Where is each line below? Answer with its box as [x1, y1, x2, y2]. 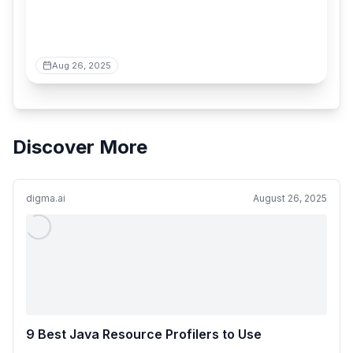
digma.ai [26, 192, 65, 204]
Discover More [13, 136, 147, 158]
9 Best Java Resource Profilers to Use [26, 326, 262, 342]
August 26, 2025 [253, 192, 327, 204]
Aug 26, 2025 [52, 60, 111, 71]
